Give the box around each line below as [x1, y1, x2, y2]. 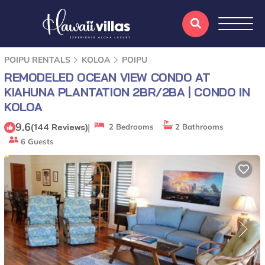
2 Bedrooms [104, 122, 154, 131]
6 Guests [18, 137, 54, 146]
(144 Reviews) [31, 121, 88, 132]
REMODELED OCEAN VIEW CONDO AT [4, 70, 211, 85]
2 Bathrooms [173, 122, 224, 131]
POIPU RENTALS [4, 54, 73, 65]
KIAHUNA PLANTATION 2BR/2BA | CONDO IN [4, 85, 250, 99]
